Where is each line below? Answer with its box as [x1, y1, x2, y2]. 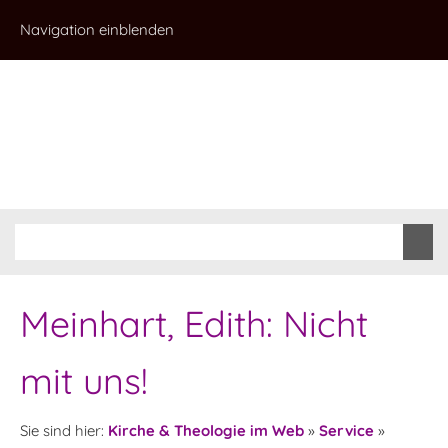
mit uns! [20, 358, 148, 403]
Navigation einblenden [20, 20, 174, 39]
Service [319, 421, 374, 440]
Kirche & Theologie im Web [108, 421, 304, 440]
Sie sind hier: [20, 421, 108, 440]
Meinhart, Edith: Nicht [20, 301, 368, 346]
